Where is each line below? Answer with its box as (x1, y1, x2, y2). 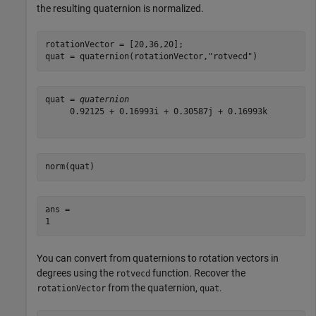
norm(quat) (44, 162, 95, 172)
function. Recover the (150, 267, 245, 279)
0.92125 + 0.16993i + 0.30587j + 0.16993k (44, 107, 267, 117)
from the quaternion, (106, 281, 200, 293)
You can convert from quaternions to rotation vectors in (37, 252, 279, 264)
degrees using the (37, 267, 116, 279)
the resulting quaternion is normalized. (37, 2, 204, 14)
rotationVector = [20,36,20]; (44, 39, 183, 50)
